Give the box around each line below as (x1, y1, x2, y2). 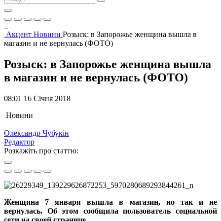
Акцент (6, 30, 34, 38)
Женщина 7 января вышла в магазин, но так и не (4, 197, 217, 206)
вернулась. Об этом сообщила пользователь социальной (4, 206, 217, 215)
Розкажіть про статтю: (4, 146, 78, 155)
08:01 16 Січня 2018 (4, 94, 71, 103)
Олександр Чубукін (4, 128, 69, 137)
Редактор (4, 137, 35, 146)
